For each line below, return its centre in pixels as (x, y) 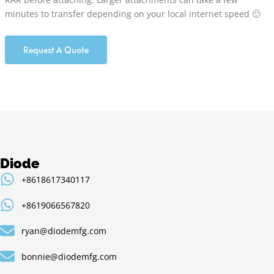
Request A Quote (56, 50)
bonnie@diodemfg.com (69, 256)
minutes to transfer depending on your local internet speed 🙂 (133, 14)
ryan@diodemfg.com (64, 231)
